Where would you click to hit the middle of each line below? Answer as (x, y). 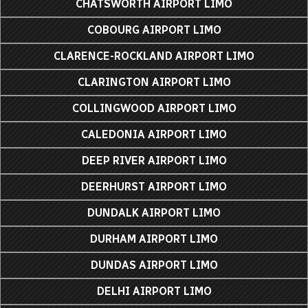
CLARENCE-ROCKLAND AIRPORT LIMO (154, 56)
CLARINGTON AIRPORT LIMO (154, 82)
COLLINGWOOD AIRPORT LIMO (154, 108)
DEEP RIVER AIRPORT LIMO (154, 160)
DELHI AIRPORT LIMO (154, 291)
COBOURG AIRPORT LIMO (154, 30)
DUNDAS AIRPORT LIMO (154, 265)
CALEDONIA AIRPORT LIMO (154, 134)
